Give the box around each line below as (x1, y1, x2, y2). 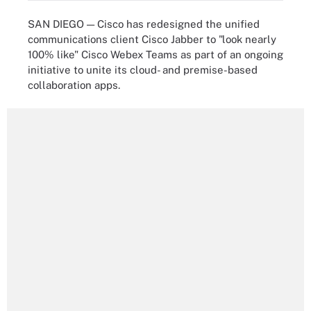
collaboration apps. (28, 78, 120, 91)
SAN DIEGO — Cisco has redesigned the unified (28, 17, 260, 30)
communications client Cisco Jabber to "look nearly (28, 33, 276, 45)
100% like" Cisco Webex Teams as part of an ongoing (28, 48, 283, 60)
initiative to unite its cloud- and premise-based (28, 63, 258, 76)
